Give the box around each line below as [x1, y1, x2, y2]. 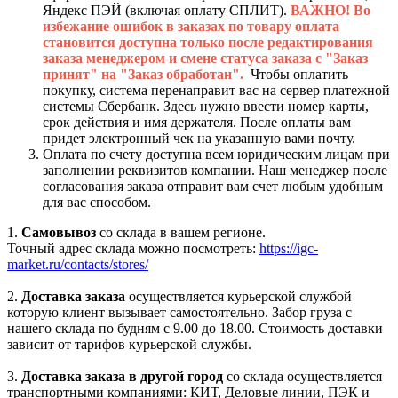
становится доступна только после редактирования [43, 34, 373, 50]
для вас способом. [43, 194, 155, 210]
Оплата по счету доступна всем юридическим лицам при [43, 146, 390, 162]
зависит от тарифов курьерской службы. [7, 336, 251, 352]
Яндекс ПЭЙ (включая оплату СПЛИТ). [43, 2, 291, 18]
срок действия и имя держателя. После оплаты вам [43, 114, 351, 130]
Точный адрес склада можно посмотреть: [7, 240, 259, 256]
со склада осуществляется [223, 368, 382, 384]
